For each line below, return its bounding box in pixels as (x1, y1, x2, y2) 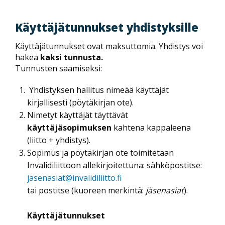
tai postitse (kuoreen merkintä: (27, 184, 146, 196)
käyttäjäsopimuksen (27, 122, 111, 133)
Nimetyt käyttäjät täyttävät (27, 109, 128, 121)
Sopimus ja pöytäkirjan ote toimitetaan (27, 147, 174, 158)
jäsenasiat (146, 184, 184, 196)
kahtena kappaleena (111, 122, 191, 133)
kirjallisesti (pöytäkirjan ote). (27, 96, 134, 108)
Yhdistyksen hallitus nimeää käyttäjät (27, 84, 169, 95)
